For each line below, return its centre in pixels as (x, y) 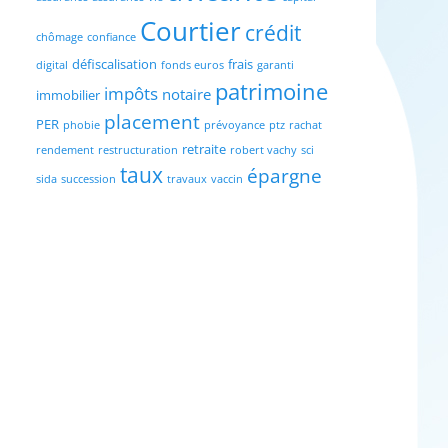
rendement (65, 150)
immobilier (68, 95)
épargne (284, 175)
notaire (186, 94)
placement (152, 121)
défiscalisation (114, 64)
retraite (204, 149)
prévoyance (234, 125)
